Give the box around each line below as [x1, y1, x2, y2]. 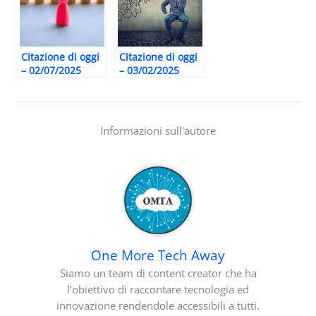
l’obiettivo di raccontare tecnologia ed [67, 282, 249, 297]
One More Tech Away [91, 246, 225, 265]
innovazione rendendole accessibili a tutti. [56, 298, 260, 313]
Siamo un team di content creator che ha [59, 266, 257, 281]
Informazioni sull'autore [100, 123, 216, 138]
